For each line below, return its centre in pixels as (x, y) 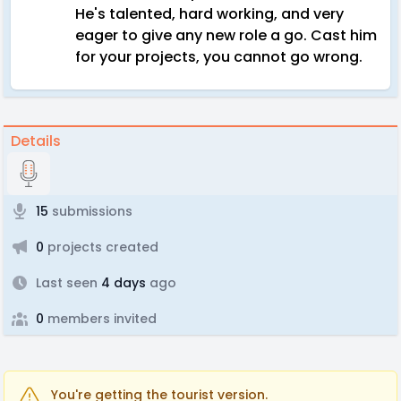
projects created (101, 247)
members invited (100, 319)
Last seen (67, 283)
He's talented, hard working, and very (209, 14)
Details (36, 141)
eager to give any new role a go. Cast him (226, 35)
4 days (122, 283)
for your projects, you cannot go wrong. (219, 57)
